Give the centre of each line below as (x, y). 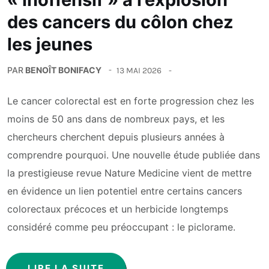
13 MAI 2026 (139, 70)
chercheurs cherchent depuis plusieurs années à (116, 137)
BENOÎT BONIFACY (63, 70)
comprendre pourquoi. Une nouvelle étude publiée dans (134, 155)
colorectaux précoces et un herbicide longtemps (118, 209)
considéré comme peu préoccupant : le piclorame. (121, 227)
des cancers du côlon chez (120, 22)
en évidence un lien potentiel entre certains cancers (125, 191)
